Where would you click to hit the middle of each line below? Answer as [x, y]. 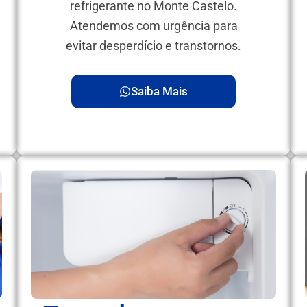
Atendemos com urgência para [153, 25]
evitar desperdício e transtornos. [153, 45]
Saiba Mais [159, 91]
